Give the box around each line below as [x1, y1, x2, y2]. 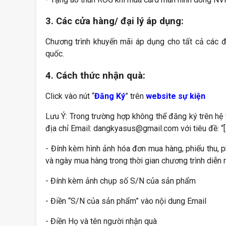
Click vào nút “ [45, 91, 94, 101]
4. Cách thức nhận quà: [45, 70, 145, 81]
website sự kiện [146, 91, 205, 101]
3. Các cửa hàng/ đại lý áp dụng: [45, 15, 184, 27]
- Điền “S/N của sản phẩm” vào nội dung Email [45, 196, 206, 206]
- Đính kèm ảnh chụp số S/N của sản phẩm [45, 176, 196, 186]
